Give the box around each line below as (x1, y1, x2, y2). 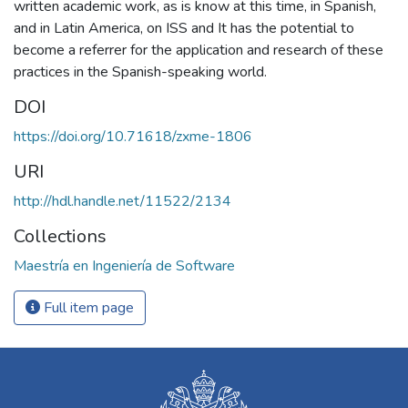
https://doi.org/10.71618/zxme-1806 (14, 127, 252, 148)
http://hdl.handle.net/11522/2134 (14, 191, 231, 212)
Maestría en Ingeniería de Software (14, 256, 235, 277)
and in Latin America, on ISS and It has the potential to (14, 18, 354, 39)
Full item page (40, 298, 134, 319)
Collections (14, 224, 107, 250)
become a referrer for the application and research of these (14, 40, 383, 61)
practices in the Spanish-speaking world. (14, 62, 267, 83)
